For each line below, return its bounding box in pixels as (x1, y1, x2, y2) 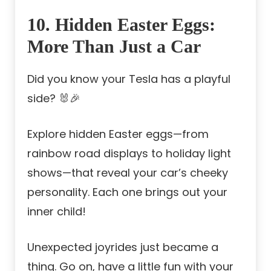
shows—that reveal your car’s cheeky (27, 165, 228, 181)
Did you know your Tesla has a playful (27, 71, 230, 87)
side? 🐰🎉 (27, 91, 80, 106)
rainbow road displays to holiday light (27, 146, 231, 162)
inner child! (27, 204, 86, 220)
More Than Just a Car (27, 36, 201, 57)
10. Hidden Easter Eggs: (27, 15, 215, 35)
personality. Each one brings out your (27, 184, 227, 200)
